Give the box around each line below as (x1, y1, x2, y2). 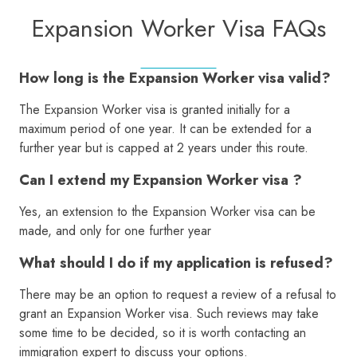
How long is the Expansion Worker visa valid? (19, 68, 331, 89)
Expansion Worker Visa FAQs (31, 11, 326, 46)
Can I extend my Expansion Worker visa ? (19, 170, 302, 191)
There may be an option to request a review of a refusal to (19, 285, 336, 304)
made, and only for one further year (19, 222, 211, 241)
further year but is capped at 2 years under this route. (19, 139, 308, 158)
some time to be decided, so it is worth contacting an (19, 324, 306, 343)
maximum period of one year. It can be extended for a (19, 120, 312, 139)
